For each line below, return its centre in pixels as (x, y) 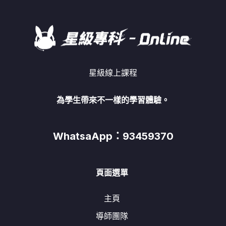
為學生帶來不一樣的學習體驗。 (113, 100)
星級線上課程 (113, 73)
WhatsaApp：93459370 (113, 136)
